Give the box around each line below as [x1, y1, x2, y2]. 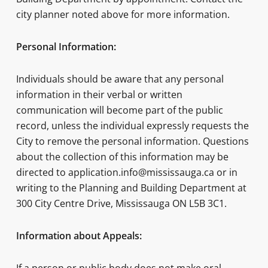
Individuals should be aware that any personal [16, 72, 224, 86]
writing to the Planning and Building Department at [16, 181, 246, 194]
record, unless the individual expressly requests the [16, 119, 249, 132]
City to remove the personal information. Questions [16, 135, 249, 148]
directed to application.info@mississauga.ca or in [16, 166, 237, 179]
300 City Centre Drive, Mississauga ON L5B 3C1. [16, 197, 227, 210]
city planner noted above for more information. [16, 8, 230, 21]
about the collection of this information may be [16, 150, 229, 163]
